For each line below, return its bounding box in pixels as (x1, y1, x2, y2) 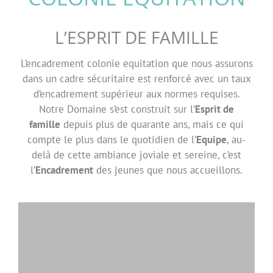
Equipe (196, 132, 227, 146)
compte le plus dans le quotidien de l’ (27, 132, 196, 146)
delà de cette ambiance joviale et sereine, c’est (32, 147, 241, 161)
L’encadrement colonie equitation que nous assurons (20, 56, 253, 70)
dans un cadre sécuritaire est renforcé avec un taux (22, 71, 251, 85)
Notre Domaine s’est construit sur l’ (39, 102, 195, 116)
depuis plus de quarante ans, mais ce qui (60, 117, 244, 131)
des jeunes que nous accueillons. (93, 163, 243, 177)
